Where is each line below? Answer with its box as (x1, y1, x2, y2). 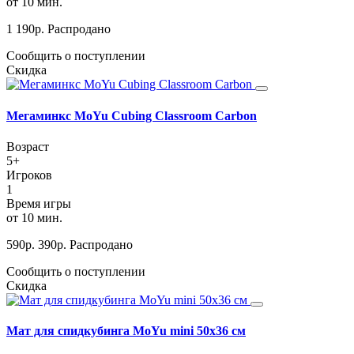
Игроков (6, 168, 52, 182)
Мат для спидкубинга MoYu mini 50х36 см (6, 324, 246, 338)
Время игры (6, 196, 71, 210)
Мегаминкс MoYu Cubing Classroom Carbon (6, 108, 257, 122)
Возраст (6, 139, 49, 153)
